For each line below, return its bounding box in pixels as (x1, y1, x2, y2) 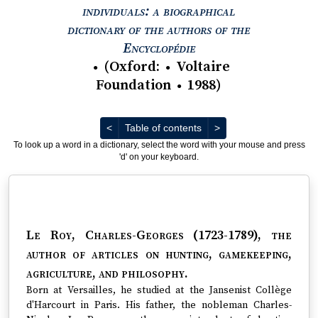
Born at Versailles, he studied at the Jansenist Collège (26, 284, 292, 297)
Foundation (96, 77, 172, 94)
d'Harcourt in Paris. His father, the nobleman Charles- (26, 299, 292, 312)
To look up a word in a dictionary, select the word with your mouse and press (13, 140, 305, 150)
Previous (111, 121, 150, 133)
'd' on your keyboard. (119, 152, 199, 162)
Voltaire (176, 58, 231, 76)
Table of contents (125, 122, 202, 133)
